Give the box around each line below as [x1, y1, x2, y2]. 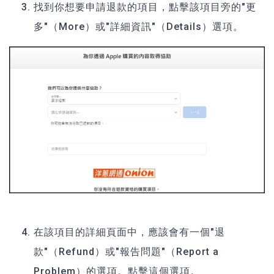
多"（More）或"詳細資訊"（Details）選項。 [34, 21, 243, 33]
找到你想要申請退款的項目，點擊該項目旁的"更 [34, 1, 256, 13]
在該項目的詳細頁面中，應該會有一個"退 [34, 226, 225, 238]
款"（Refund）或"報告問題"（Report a [34, 245, 219, 257]
